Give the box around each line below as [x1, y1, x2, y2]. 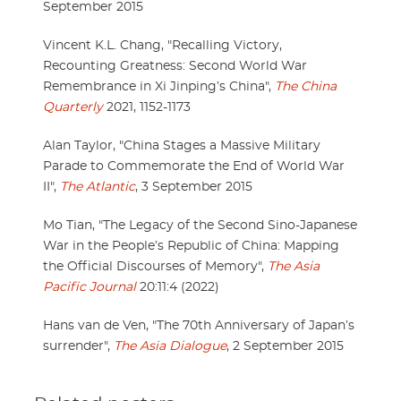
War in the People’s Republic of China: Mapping [43, 239, 339, 252]
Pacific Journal [43, 280, 136, 294]
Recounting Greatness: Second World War [43, 59, 307, 73]
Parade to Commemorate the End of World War [43, 159, 345, 173]
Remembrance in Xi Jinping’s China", [43, 80, 275, 93]
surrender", [43, 339, 114, 353]
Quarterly [43, 100, 103, 114]
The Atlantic [60, 180, 135, 193]
